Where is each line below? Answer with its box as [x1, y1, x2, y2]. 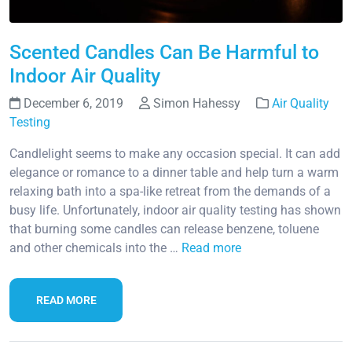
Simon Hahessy [150, 95, 244, 111]
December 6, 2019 [20, 95, 126, 111]
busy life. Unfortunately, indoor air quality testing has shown [9, 202, 341, 218]
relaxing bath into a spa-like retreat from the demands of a [9, 183, 331, 199]
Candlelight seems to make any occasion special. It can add [9, 145, 340, 161]
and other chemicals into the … [9, 240, 181, 255]
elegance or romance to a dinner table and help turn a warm [9, 164, 339, 180]
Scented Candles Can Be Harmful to [9, 40, 319, 64]
